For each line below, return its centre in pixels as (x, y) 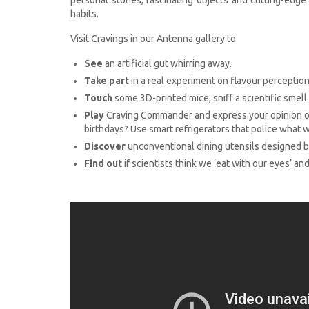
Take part (107, 80)
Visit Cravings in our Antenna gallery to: (154, 38)
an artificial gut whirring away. (167, 63)
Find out (103, 163)
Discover (105, 146)
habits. (84, 13)
